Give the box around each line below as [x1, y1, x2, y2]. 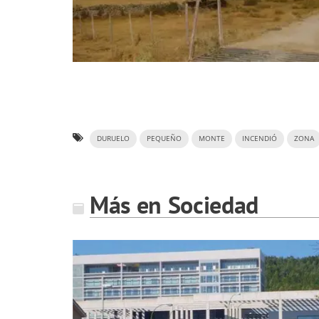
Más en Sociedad [90, 188, 258, 220]
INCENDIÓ [242, 133, 277, 143]
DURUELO [97, 133, 130, 143]
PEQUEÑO [147, 133, 182, 143]
